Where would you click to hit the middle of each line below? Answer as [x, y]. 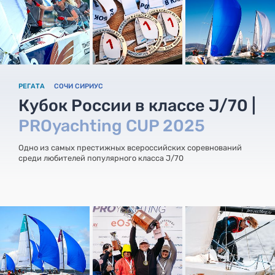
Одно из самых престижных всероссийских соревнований [130, 148]
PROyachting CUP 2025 [112, 126]
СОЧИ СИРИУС [79, 87]
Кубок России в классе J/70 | [137, 106]
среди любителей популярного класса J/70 [101, 158]
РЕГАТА [32, 87]
